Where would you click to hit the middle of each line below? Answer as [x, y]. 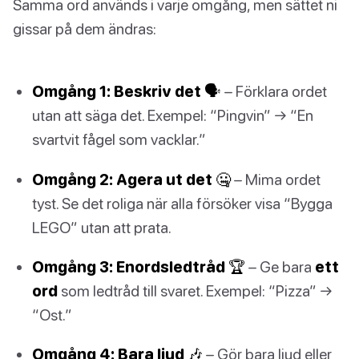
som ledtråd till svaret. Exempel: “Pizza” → [195, 290]
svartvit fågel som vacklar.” [119, 139]
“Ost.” [52, 314]
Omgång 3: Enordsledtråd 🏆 [139, 266]
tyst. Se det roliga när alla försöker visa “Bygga [182, 203]
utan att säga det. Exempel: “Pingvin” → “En [173, 115]
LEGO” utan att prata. [102, 227]
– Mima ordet [276, 179]
